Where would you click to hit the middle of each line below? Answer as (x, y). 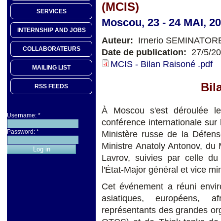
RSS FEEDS (51, 87)
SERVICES (51, 12)
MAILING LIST (51, 68)
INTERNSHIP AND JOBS (51, 30)
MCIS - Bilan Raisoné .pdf (162, 64)
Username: (22, 116)
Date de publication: (145, 52)
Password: (22, 132)
